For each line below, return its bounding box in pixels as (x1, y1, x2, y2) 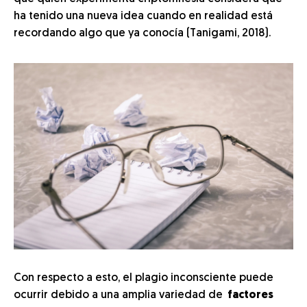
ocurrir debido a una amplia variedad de (14, 290, 225, 301)
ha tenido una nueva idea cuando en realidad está (14, 11, 273, 22)
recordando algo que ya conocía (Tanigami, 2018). (14, 28, 271, 39)
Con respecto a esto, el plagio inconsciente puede (14, 273, 273, 284)
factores (228, 290, 274, 301)
